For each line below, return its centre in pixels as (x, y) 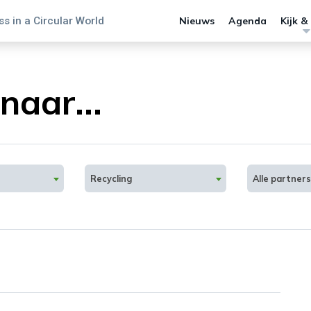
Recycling (111, 178)
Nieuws (197, 21)
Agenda (247, 21)
